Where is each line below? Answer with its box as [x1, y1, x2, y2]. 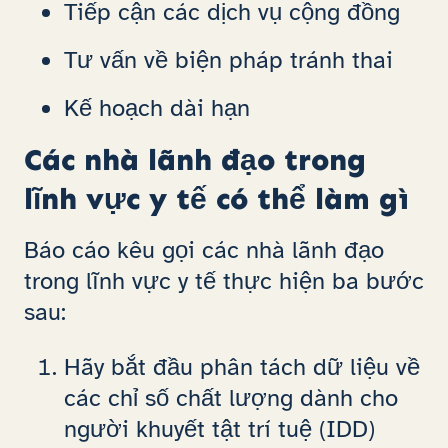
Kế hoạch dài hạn [64, 92, 250, 123]
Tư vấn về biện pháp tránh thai [64, 44, 393, 75]
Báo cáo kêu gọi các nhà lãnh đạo [24, 234, 384, 265]
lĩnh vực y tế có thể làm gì [24, 180, 409, 217]
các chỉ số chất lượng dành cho [64, 382, 398, 413]
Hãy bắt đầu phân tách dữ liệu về [64, 351, 420, 382]
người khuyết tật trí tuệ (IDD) [64, 413, 375, 444]
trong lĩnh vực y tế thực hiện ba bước [24, 265, 424, 296]
